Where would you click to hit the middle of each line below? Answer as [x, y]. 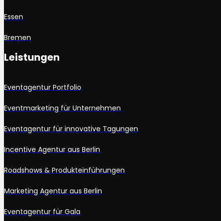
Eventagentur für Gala [42, 212]
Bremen [18, 38]
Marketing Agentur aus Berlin [53, 191]
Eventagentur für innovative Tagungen [71, 129]
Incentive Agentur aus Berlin [52, 150]
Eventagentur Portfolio [43, 88]
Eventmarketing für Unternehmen [62, 108]
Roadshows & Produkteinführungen [64, 170]
